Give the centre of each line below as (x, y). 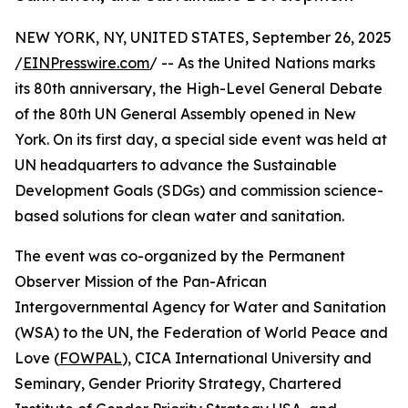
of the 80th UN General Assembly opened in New (185, 114)
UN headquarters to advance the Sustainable (176, 165)
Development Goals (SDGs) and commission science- (199, 191)
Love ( (37, 358)
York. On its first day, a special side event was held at (201, 140)
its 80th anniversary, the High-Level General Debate (199, 89)
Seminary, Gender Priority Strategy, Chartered (178, 384)
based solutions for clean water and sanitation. (179, 216)
